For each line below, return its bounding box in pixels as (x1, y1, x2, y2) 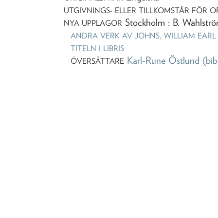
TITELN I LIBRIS (71, 43, 125, 53)
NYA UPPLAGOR (64, 18, 123, 28)
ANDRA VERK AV (71, 31, 135, 40)
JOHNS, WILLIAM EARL (135, 31, 217, 40)
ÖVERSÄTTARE (71, 56, 125, 66)
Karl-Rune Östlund (127, 54, 200, 66)
